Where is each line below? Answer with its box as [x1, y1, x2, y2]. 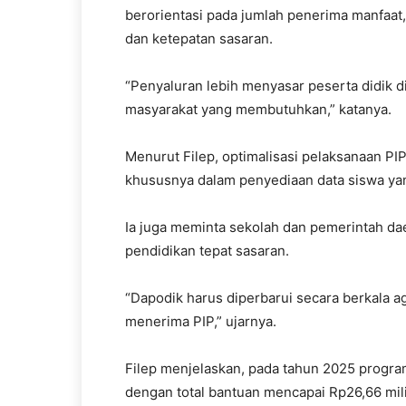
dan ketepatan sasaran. [125, 30, 273, 47]
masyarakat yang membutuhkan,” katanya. [125, 101, 391, 118]
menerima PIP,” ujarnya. [125, 313, 276, 330]
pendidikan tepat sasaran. [125, 242, 289, 259]
